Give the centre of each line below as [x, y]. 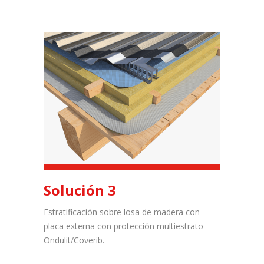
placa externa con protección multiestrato [123, 226]
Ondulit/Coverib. [74, 240]
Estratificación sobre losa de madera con [122, 212]
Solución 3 [80, 190]
